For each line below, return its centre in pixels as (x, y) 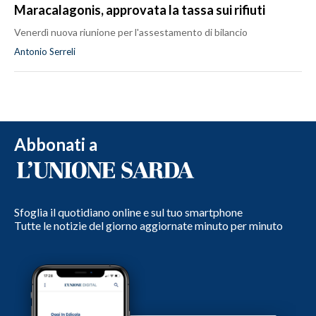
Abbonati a (56, 144)
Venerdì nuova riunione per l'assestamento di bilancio (131, 32)
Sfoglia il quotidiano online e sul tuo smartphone (128, 212)
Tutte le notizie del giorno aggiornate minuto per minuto (148, 225)
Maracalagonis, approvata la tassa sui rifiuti (140, 10)
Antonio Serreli (45, 51)
